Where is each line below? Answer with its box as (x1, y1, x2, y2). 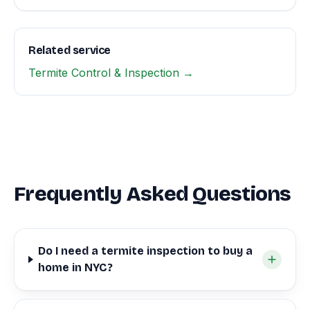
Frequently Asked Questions (14, 181, 291, 206)
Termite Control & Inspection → (28, 66, 194, 80)
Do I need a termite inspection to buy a (38, 244, 253, 257)
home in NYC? (38, 261, 113, 274)
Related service (28, 44, 111, 57)
